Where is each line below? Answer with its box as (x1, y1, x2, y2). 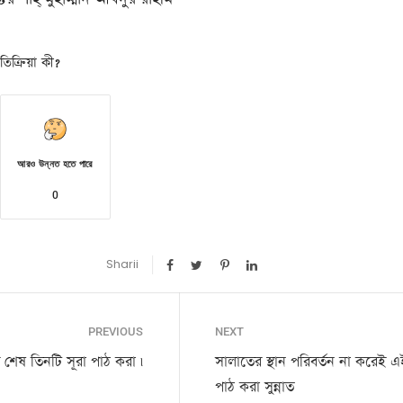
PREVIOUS (88, 324, 143, 338)
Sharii (106, 255, 139, 272)
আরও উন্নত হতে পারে (17, 157, 93, 170)
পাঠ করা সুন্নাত (215, 376, 294, 398)
